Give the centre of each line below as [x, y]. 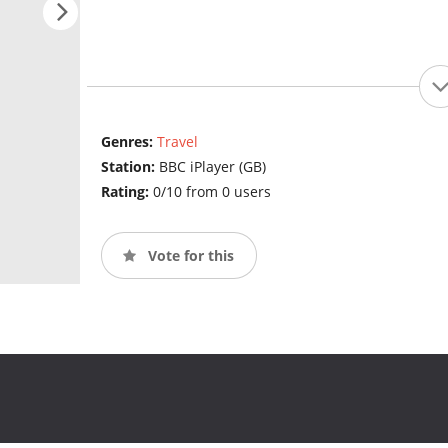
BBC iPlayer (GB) [212, 167]
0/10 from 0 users [211, 192]
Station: [129, 167]
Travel [177, 142]
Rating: [126, 192]
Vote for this [188, 255]
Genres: [128, 142]
